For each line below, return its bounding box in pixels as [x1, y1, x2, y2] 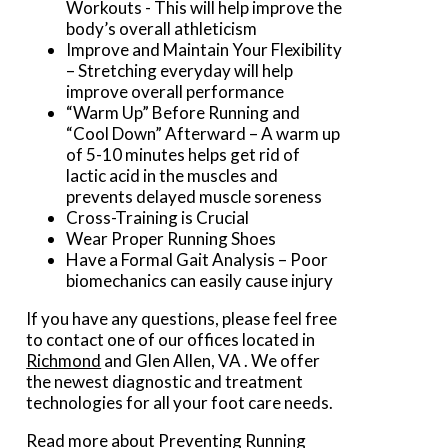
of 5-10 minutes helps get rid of [66, 143, 301, 165]
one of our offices [107, 328, 240, 350]
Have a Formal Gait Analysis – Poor [66, 248, 329, 270]
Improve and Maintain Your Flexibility [66, 38, 343, 60]
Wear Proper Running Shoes [66, 227, 277, 249]
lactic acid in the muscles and [66, 164, 279, 186]
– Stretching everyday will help [66, 59, 294, 81]
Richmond [26, 349, 102, 371]
